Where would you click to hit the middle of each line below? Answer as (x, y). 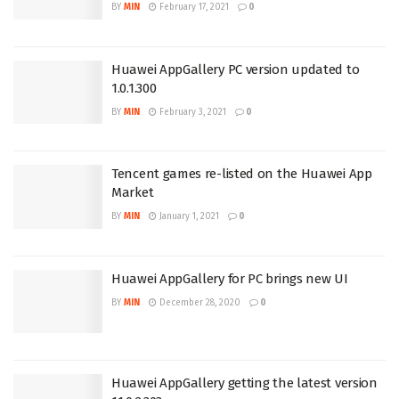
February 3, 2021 (191, 112)
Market (133, 192)
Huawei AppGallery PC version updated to (236, 69)
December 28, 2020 (199, 302)
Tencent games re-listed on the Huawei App (242, 174)
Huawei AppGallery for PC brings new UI (230, 278)
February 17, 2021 (193, 7)
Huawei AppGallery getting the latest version (244, 383)
